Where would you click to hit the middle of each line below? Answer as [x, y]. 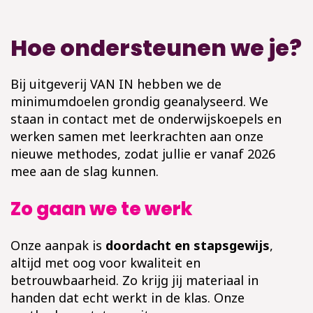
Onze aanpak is [58, 246]
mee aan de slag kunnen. [85, 172]
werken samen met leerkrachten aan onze [137, 137]
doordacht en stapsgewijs [188, 246]
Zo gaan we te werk [101, 209]
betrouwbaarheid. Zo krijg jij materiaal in [134, 281]
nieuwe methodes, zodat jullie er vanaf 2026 [143, 154]
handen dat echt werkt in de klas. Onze [128, 298]
